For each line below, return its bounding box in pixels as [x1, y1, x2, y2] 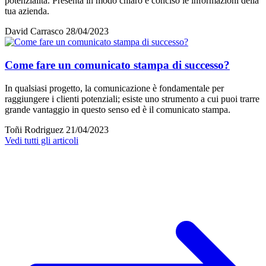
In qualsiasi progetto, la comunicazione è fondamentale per [5, 83, 224, 93]
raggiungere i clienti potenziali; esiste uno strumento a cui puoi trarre [5, 93, 259, 104]
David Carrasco [5, 26, 64, 37]
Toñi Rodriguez [5, 124, 64, 135]
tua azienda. [5, 6, 49, 17]
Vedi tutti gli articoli [5, 135, 78, 145]
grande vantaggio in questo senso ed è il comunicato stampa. [5, 104, 230, 115]
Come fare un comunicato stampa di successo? [5, 58, 230, 71]
